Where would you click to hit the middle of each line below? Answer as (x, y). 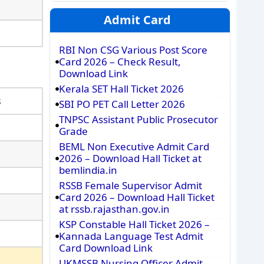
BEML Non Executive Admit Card (134, 146)
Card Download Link (105, 248)
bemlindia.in (88, 170)
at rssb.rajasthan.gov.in (114, 209)
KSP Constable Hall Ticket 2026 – (134, 224)
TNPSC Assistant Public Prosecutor (138, 119)
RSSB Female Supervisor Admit (130, 185)
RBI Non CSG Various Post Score (133, 50)
